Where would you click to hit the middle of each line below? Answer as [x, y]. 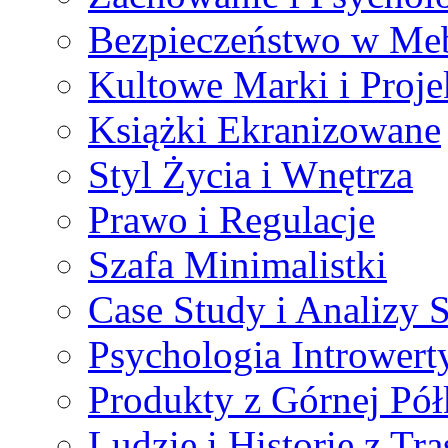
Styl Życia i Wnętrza [250, 174]
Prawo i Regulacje [231, 219]
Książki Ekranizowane [264, 129]
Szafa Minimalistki [237, 264]
